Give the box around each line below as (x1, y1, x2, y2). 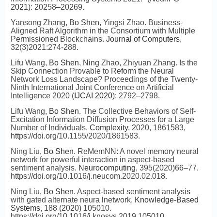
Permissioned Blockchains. (10, 35, 106, 43)
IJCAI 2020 (74, 92, 112, 100)
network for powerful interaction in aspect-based (10, 155, 174, 164)
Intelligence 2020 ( (10, 92, 74, 100)
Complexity (89, 124, 128, 132)
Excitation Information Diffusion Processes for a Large (10, 115, 194, 124)
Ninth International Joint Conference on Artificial (10, 83, 174, 92)
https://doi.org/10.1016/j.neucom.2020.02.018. (10, 172, 167, 180)
